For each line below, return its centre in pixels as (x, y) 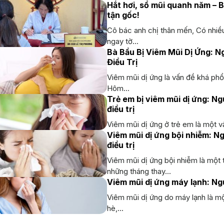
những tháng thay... (139, 171)
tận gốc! (123, 15)
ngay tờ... (123, 41)
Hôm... (118, 88)
